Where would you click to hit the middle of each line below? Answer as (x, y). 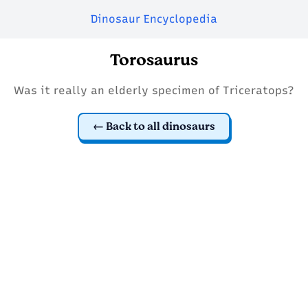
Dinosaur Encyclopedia (154, 19)
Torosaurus (154, 60)
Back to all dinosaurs (161, 126)
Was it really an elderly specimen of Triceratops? (154, 90)
